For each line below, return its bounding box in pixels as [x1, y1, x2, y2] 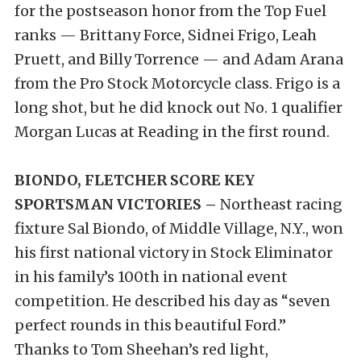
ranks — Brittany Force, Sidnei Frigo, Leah [15, 26, 317, 45]
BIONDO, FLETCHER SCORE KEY [15, 171, 255, 190]
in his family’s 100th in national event [15, 268, 288, 287]
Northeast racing [217, 195, 342, 214]
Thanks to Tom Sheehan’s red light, [15, 340, 268, 359]
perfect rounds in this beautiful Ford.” [15, 316, 289, 335]
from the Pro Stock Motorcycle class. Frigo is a [15, 74, 340, 93]
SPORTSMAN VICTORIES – [15, 195, 217, 214]
